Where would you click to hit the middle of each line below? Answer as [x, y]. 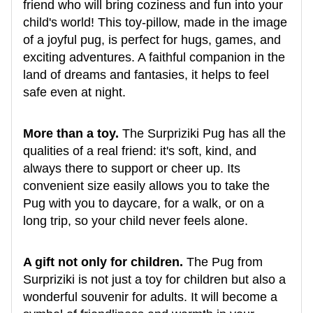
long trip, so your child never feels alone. [136, 220]
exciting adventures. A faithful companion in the [154, 57]
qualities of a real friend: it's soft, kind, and [140, 151]
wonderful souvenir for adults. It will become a [150, 297]
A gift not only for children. [103, 262]
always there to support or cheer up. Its [132, 168]
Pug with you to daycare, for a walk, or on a [144, 203]
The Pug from [223, 262]
